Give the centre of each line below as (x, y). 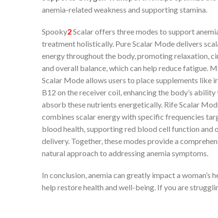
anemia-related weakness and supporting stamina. (125, 9)
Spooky (54, 31)
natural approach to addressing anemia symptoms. (125, 153)
